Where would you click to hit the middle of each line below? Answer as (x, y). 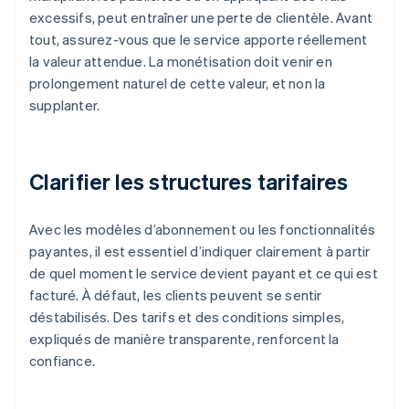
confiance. (62, 361)
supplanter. (65, 105)
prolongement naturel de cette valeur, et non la (178, 84)
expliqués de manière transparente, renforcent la (184, 339)
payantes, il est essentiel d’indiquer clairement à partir (200, 252)
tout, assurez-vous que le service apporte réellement (199, 40)
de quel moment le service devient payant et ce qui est (204, 273)
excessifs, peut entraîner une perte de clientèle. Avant (201, 18)
